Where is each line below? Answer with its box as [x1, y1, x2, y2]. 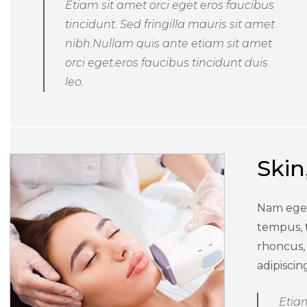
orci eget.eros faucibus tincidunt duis [64, 56, 268, 69]
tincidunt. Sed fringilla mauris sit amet [64, 17, 275, 31]
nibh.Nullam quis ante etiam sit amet [64, 36, 272, 50]
